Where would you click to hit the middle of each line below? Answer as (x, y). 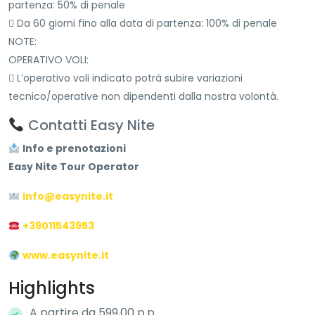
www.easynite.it (65, 256)
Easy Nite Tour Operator (74, 167)
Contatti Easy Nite (89, 126)
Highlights (52, 288)
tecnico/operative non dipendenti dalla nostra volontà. (143, 97)
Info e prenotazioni (74, 149)
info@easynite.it (67, 197)
